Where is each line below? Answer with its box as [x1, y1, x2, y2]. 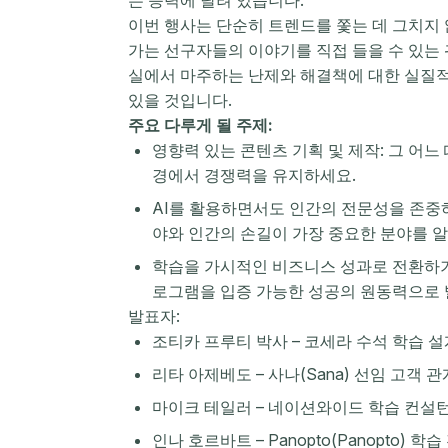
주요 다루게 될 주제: [128, 114, 273, 135]
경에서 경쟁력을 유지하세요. [152, 164, 356, 185]
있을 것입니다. [128, 89, 232, 110]
